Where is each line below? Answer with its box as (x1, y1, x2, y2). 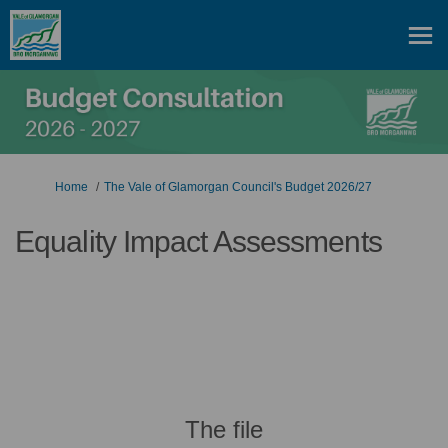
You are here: (14, 179, 87, 193)
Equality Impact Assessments (15, 225, 382, 258)
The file (185, 416, 263, 443)
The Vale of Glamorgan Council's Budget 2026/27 (104, 180, 372, 194)
